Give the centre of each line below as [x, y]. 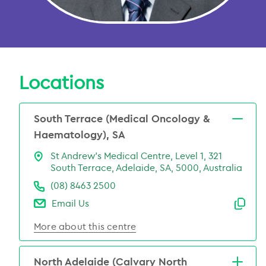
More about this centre [85, 226]
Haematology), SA [80, 134]
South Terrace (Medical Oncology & [122, 118]
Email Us [70, 203]
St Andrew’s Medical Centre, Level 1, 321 [136, 156]
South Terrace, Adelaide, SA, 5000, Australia [146, 167]
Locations [61, 82]
